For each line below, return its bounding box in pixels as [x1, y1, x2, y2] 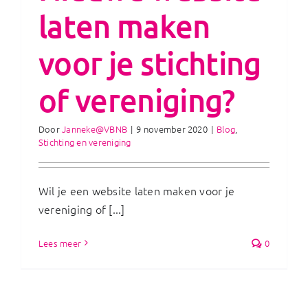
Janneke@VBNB [62, 122, 128, 135]
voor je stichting [38, 43, 261, 82]
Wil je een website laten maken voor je [38, 182, 235, 198]
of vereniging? [38, 80, 235, 120]
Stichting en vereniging [38, 135, 131, 148]
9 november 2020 [136, 122, 208, 135]
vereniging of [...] [38, 201, 125, 217]
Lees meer [38, 236, 82, 250]
